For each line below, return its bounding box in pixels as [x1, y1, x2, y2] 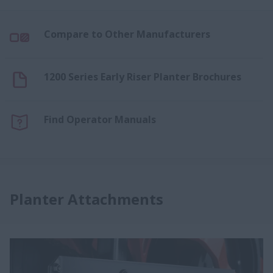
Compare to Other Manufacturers [44, 27, 210, 41]
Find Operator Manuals [44, 113, 156, 126]
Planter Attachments [10, 189, 163, 209]
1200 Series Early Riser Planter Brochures [44, 69, 241, 83]
